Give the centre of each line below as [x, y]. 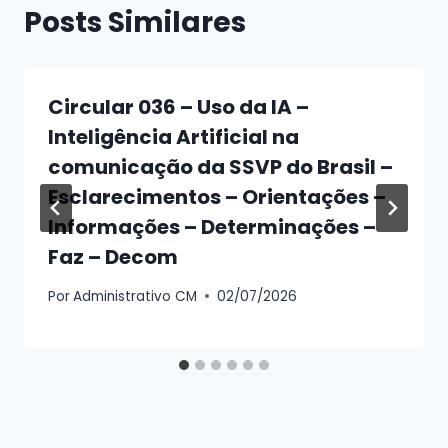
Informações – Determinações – [212, 226]
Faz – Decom [113, 256]
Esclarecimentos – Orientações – [217, 196]
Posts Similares [135, 22]
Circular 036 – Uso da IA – [178, 106]
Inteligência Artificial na [173, 136]
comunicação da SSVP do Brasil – [220, 166]
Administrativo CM [135, 296]
